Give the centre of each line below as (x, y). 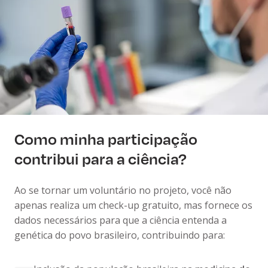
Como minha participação (106, 139)
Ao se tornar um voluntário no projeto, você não (123, 191)
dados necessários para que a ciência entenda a (121, 220)
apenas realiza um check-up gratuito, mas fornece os (133, 205)
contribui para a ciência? (100, 159)
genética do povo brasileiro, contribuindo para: (120, 235)
